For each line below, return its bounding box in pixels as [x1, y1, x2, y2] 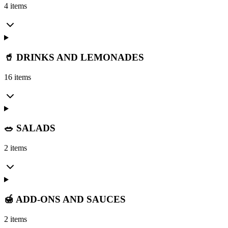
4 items [4, 2, 27, 11]
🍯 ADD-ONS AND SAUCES [4, 193, 126, 205]
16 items [4, 72, 31, 81]
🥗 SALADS [4, 123, 55, 134]
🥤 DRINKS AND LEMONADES [4, 52, 144, 63]
